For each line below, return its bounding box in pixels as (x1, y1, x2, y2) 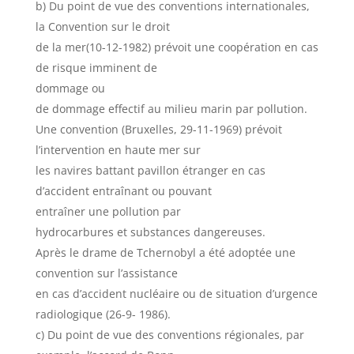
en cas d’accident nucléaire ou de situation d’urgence (35, 286, 318, 301)
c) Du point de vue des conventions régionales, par (35, 327, 304, 342)
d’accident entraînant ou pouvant (35, 183, 212, 198)
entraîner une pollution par (35, 204, 181, 219)
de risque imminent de (35, 60, 157, 75)
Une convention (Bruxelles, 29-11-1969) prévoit (35, 122, 282, 137)
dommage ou (35, 81, 105, 96)
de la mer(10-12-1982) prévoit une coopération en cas (35, 40, 318, 55)
